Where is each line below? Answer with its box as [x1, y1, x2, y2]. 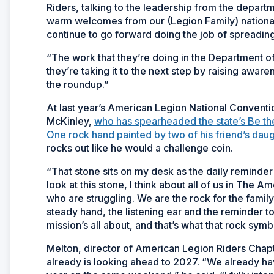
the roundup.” [46, 78, 109, 91]
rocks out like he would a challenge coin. [46, 141, 233, 154]
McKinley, [46, 114, 94, 127]
